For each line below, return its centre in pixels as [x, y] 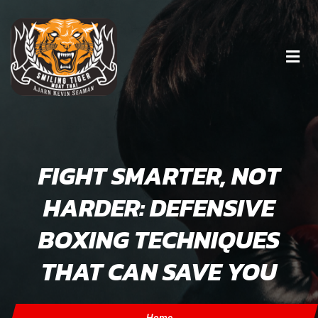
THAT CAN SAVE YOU [159, 272]
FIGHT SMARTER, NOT [159, 176]
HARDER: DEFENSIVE [159, 208]
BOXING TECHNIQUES [159, 240]
